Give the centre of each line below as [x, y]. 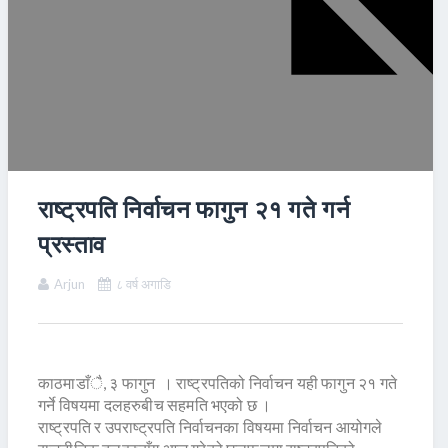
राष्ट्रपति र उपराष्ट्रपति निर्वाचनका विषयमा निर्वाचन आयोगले [210, 427]
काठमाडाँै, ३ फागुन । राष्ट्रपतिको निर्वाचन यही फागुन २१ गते [218, 383]
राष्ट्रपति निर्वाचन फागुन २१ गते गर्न [194, 209]
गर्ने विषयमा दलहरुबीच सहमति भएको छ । [155, 405]
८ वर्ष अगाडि [143, 284]
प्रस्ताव [72, 244]
